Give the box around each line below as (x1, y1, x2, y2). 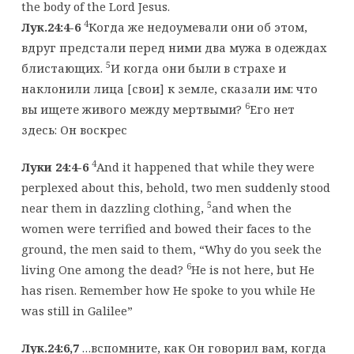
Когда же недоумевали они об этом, (88, 18, 307, 35)
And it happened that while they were (96, 158, 314, 175)
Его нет (249, 100, 295, 117)
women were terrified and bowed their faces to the (21, 220, 311, 236)
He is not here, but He (190, 261, 314, 277)
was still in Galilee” (21, 302, 133, 318)
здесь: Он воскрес (21, 121, 127, 137)
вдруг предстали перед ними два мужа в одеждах (21, 39, 327, 55)
